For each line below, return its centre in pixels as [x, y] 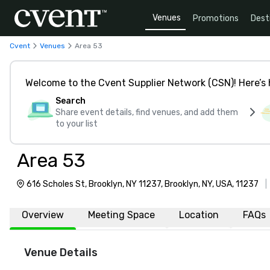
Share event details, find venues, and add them [147, 112]
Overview [43, 215]
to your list [77, 124]
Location [199, 215]
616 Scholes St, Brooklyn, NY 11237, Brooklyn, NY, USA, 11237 [143, 184]
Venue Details [61, 253]
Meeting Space [121, 215]
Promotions [216, 18]
